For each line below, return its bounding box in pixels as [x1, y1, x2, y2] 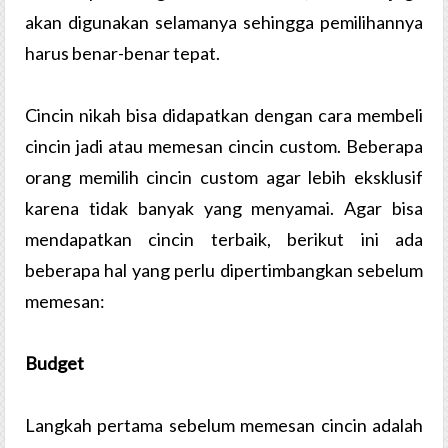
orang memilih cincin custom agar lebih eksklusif [25, 166, 423, 189]
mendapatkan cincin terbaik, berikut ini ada [25, 228, 423, 251]
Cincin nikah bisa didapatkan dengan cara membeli [25, 104, 423, 127]
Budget [25, 352, 84, 375]
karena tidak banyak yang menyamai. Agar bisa [25, 197, 423, 220]
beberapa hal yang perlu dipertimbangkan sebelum [25, 259, 423, 282]
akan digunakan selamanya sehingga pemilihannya [25, 11, 423, 34]
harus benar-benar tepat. [25, 42, 220, 65]
